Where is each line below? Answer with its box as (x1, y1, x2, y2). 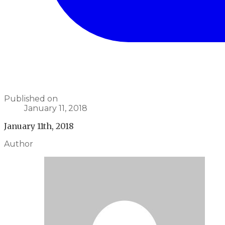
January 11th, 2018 (4, 121, 74, 131)
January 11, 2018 (24, 103, 87, 113)
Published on (4, 94, 58, 103)
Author (4, 139, 33, 149)
